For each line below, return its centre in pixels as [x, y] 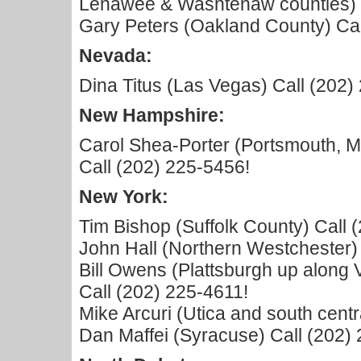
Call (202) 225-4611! [164, 292]
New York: [124, 197]
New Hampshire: [152, 116]
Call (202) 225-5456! [165, 167]
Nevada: [116, 56]
